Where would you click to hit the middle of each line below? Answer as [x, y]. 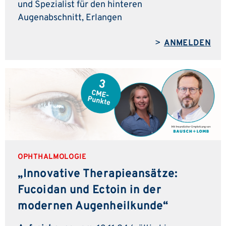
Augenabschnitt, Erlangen [70, 18]
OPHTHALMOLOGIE [52, 157]
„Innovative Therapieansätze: [98, 174]
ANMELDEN [187, 43]
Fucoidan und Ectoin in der [90, 190]
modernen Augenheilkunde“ [93, 206]
